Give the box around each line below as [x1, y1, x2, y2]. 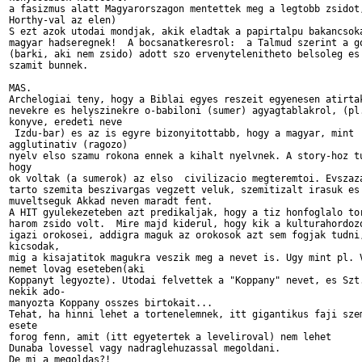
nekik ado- [9, 286, 65, 297]
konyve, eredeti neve [9, 116, 128, 128]
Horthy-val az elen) [9, 15, 116, 26]
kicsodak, [9, 241, 60, 252]
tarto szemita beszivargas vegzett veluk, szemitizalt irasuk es [9, 184, 360, 196]
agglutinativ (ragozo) [9, 139, 128, 150]
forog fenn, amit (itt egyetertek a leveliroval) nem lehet [9, 331, 337, 343]
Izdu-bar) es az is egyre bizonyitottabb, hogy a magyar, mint [9, 128, 354, 139]
